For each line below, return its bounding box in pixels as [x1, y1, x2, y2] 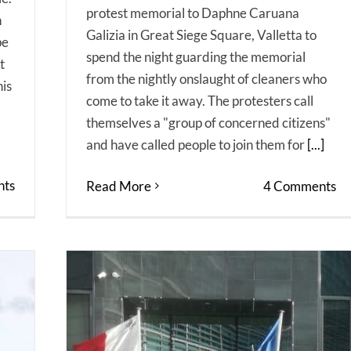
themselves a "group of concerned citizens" [86, 114, 331, 131]
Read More [86, 177, 151, 194]
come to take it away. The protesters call [86, 92, 313, 109]
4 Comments [262, 177, 336, 194]
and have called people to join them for [86, 136, 307, 153]
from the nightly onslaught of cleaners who [86, 70, 327, 87]
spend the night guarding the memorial [86, 48, 306, 65]
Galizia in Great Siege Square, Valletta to [86, 26, 317, 43]
